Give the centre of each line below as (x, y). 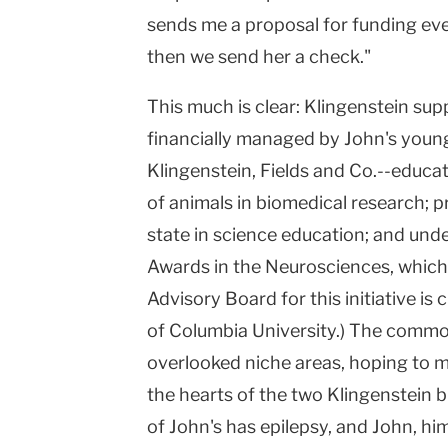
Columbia (208, 331)
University (294, 331)
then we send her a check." (259, 57)
